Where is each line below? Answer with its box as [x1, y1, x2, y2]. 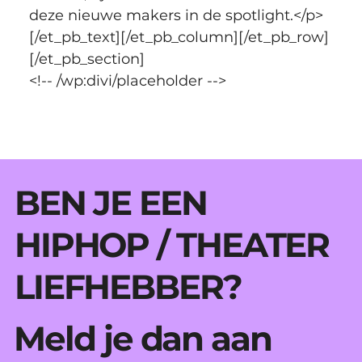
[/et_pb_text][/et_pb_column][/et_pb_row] [28, 27, 329, 46]
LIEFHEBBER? [14, 265, 250, 308]
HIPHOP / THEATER [14, 223, 330, 266]
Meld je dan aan [14, 317, 271, 360]
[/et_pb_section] [28, 49, 145, 68]
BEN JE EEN [14, 181, 207, 224]
